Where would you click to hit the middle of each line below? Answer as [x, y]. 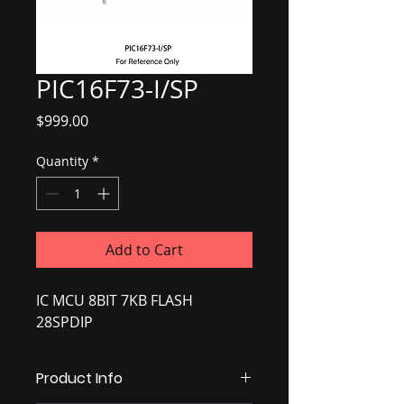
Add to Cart [144, 250]
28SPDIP [64, 322]
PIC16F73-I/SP [117, 89]
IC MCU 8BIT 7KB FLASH [115, 301]
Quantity [62, 161]
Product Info [79, 379]
